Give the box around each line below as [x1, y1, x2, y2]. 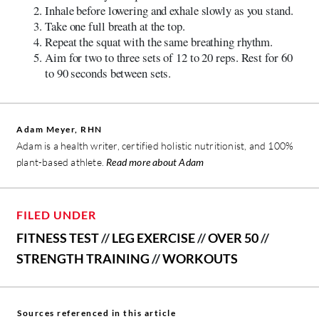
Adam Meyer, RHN [16, 124, 103, 135]
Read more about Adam [106, 156, 204, 169]
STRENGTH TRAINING [16, 251, 150, 267]
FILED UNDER [16, 208, 96, 222]
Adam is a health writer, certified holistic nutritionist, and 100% [16, 140, 294, 152]
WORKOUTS [162, 251, 238, 267]
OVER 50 [208, 230, 258, 246]
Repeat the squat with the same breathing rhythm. [45, 33, 273, 51]
